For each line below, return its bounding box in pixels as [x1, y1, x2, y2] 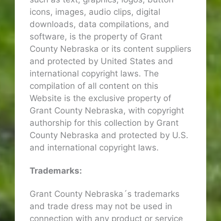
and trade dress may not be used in [30, 201, 172, 212]
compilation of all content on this [30, 80, 158, 91]
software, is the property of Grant [30, 31, 162, 41]
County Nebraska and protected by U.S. [30, 130, 188, 140]
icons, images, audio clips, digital [30, 6, 160, 17]
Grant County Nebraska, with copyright [30, 105, 184, 115]
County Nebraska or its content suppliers [30, 43, 191, 54]
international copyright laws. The [30, 68, 159, 78]
